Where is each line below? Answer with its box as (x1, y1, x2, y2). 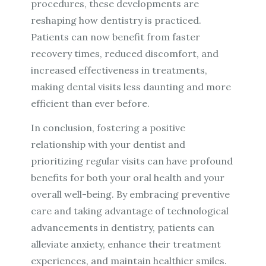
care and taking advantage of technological (31, 204, 229, 217)
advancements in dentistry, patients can (31, 221, 215, 233)
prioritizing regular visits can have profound (31, 154, 233, 167)
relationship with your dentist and (31, 138, 186, 150)
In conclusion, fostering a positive (31, 121, 186, 134)
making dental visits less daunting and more (31, 81, 232, 93)
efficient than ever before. (31, 97, 150, 110)
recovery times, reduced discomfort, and (31, 47, 219, 60)
